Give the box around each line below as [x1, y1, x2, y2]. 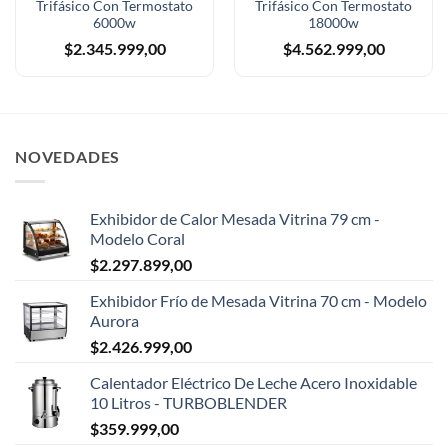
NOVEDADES [15, 147, 121, 167]
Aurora [90, 310, 139, 330]
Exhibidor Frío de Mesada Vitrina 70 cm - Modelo [90, 290, 427, 310]
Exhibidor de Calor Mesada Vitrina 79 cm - [90, 208, 380, 228]
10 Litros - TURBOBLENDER [90, 392, 287, 412]
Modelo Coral [90, 228, 185, 248]
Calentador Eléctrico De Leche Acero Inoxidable [90, 372, 417, 392]
